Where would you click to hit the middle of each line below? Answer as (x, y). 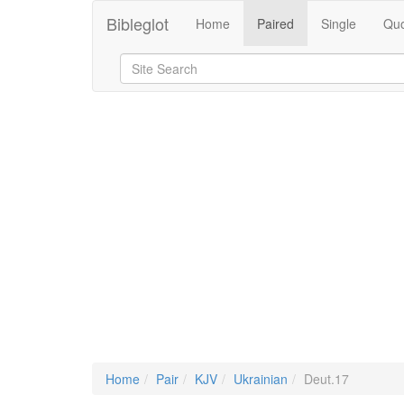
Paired (275, 23)
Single (339, 23)
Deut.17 (326, 379)
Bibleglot (138, 23)
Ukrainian (261, 379)
